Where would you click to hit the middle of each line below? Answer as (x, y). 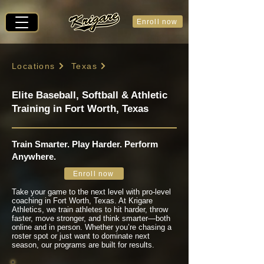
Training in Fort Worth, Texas (80, 109)
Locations (34, 66)
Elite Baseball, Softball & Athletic (90, 95)
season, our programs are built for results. (83, 245)
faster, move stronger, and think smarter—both (91, 218)
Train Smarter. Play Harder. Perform (85, 144)
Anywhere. (34, 156)
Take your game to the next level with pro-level (91, 192)
